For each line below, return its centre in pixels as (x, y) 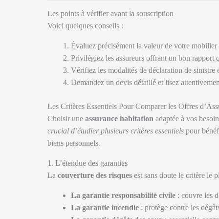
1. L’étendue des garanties (88, 163)
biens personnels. (74, 143)
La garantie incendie (105, 208)
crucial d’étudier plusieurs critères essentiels (116, 131)
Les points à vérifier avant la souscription (110, 13)
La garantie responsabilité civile (123, 195)
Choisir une (66, 119)
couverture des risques (95, 175)
